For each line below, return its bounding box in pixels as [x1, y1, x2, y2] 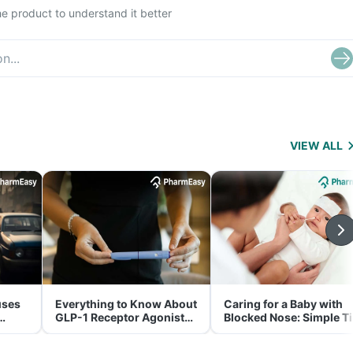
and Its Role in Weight [55, 324, 171, 337]
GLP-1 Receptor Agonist [55, 310, 184, 324]
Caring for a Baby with [224, 297, 343, 310]
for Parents [224, 324, 286, 337]
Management [55, 337, 128, 351]
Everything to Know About [55, 297, 197, 310]
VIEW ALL [290, 139, 343, 152]
